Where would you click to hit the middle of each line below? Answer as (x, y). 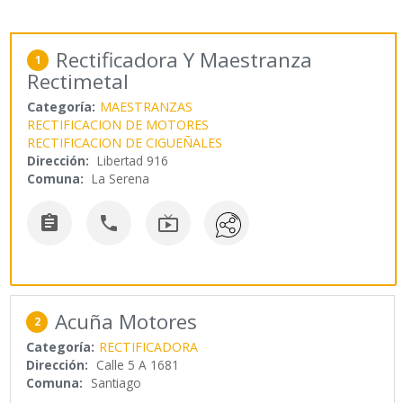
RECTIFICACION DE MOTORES (118, 125)
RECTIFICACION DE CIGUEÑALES (125, 143)
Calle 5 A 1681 (138, 364)
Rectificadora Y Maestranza (184, 60)
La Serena (121, 179)
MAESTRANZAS (147, 107)
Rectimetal (78, 82)
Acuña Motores (126, 321)
